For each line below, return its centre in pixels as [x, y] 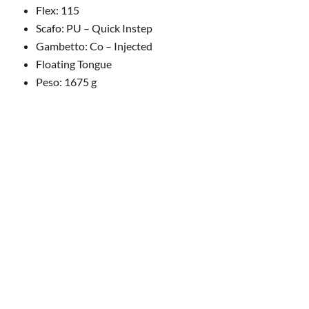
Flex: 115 [58, 10]
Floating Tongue [74, 64]
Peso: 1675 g [66, 82]
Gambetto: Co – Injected [94, 46]
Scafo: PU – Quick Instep [94, 28]
